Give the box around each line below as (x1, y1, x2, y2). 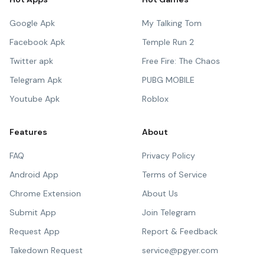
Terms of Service (142, 169, 207, 180)
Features (9, 127, 47, 137)
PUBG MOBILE (142, 75, 195, 85)
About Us (142, 188, 178, 199)
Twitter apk (9, 56, 53, 66)
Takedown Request (9, 245, 83, 256)
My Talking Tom (142, 18, 202, 28)
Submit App (9, 207, 56, 218)
